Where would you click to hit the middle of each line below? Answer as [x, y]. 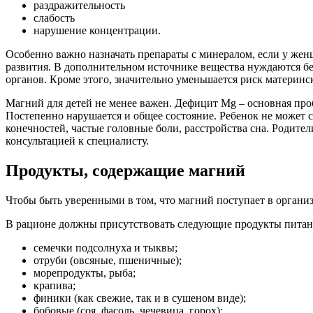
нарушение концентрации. [97, 31]
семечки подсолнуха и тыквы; [105, 248]
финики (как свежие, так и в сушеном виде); [140, 298]
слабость [54, 18]
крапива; [54, 286]
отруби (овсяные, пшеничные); [108, 261]
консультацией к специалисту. [77, 141]
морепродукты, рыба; [85, 273]
